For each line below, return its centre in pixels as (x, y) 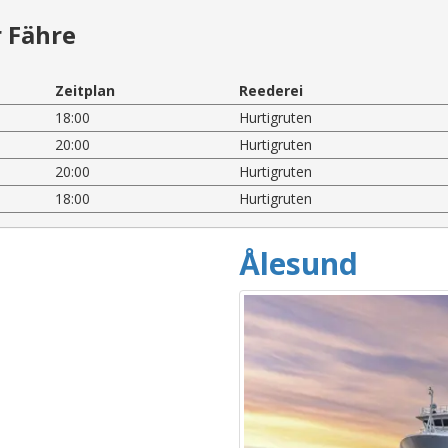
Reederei (270, 90)
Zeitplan (85, 90)
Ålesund (298, 263)
